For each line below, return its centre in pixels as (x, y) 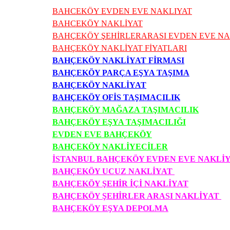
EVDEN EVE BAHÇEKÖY (102, 134)
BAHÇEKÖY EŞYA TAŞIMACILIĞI (119, 122)
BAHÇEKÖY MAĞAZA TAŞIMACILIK (126, 110)
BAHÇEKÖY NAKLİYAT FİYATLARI (120, 48)
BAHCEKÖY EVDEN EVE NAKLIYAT (122, 11)
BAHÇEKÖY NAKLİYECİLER (110, 147)
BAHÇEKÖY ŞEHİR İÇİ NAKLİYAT (120, 184)
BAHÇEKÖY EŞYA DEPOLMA (110, 208)
